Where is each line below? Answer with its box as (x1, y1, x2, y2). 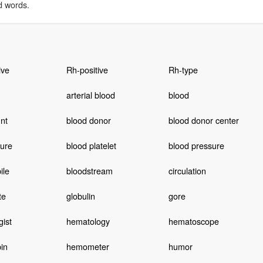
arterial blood (66, 88, 115, 101)
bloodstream (66, 164, 113, 177)
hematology (66, 214, 110, 227)
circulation (168, 164, 206, 177)
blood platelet (66, 139, 116, 151)
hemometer (66, 240, 109, 252)
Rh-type (168, 63, 198, 76)
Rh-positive (66, 63, 108, 76)
